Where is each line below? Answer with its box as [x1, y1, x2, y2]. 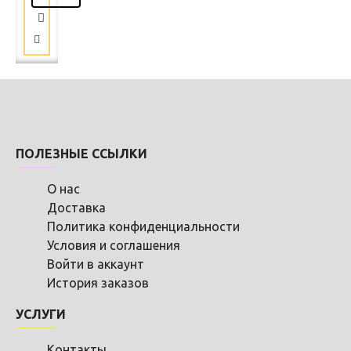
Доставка [47, 201, 106, 215]
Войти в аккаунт [47, 257, 144, 272]
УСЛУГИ [16, 307, 66, 322]
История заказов [47, 276, 149, 291]
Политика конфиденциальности [47, 219, 240, 234]
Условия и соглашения [47, 238, 180, 253]
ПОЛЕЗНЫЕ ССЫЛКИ [16, 147, 147, 161]
